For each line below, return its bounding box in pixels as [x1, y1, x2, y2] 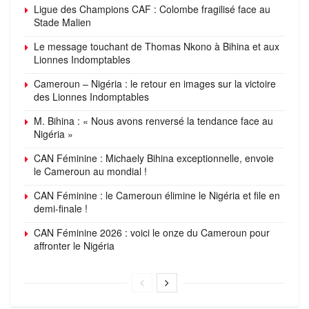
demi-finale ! [34, 201, 88, 215]
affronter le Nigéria [34, 238, 114, 252]
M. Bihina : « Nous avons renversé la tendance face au [34, 113, 273, 128]
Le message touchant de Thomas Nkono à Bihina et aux [34, 39, 279, 53]
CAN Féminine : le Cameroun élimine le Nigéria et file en [34, 188, 280, 202]
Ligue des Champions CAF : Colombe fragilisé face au [34, 1, 270, 16]
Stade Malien [34, 14, 91, 29]
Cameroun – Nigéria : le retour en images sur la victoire [34, 76, 276, 90]
